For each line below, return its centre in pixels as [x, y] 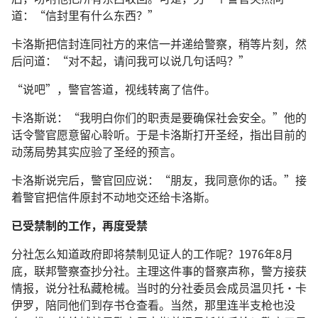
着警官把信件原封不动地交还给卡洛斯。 [114, 197]
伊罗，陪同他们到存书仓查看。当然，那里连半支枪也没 [153, 305]
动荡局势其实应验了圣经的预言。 [97, 151]
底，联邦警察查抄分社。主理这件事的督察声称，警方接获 [159, 270]
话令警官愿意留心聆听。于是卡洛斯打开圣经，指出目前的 [159, 134]
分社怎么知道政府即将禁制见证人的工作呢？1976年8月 [152, 253]
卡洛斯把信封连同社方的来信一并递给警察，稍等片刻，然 [159, 43]
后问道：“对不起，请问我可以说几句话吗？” [131, 60]
